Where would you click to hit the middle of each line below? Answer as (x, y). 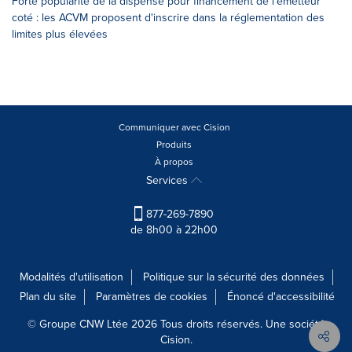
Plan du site (48, 296)
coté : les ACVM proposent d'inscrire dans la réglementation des (168, 17)
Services (169, 180)
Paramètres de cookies (152, 296)
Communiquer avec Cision (174, 127)
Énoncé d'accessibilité (281, 296)
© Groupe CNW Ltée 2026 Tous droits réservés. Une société (176, 324)
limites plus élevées (60, 34)
